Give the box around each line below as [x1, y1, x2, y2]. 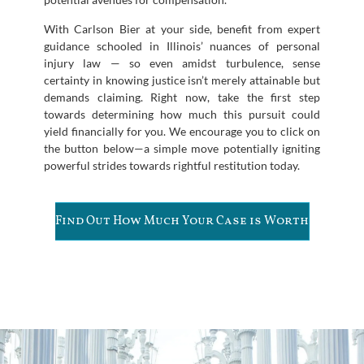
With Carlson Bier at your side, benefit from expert [44, 21, 320, 36]
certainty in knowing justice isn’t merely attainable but [44, 72, 320, 87]
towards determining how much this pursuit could [44, 106, 320, 121]
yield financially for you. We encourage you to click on [44, 123, 320, 138]
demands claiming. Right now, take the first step [44, 89, 320, 104]
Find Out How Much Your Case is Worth [54, 212, 309, 230]
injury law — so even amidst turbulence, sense [44, 55, 320, 70]
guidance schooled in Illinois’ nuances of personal [44, 38, 320, 53]
